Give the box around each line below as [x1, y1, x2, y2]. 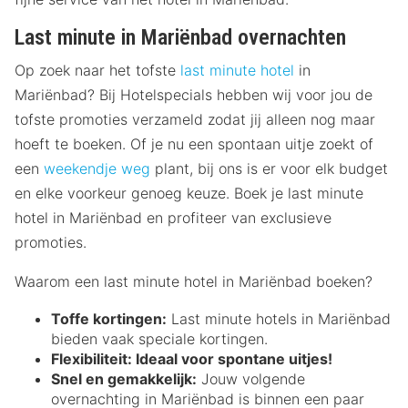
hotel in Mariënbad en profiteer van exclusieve [15, 209, 331, 228]
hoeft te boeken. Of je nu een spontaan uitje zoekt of [15, 135, 373, 154]
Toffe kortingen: [51, 310, 167, 329]
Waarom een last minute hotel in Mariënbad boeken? [15, 272, 372, 291]
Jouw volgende [197, 370, 305, 389]
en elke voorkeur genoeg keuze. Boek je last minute [15, 184, 363, 203]
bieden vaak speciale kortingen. [51, 330, 268, 349]
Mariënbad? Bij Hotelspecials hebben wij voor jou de [15, 86, 372, 105]
